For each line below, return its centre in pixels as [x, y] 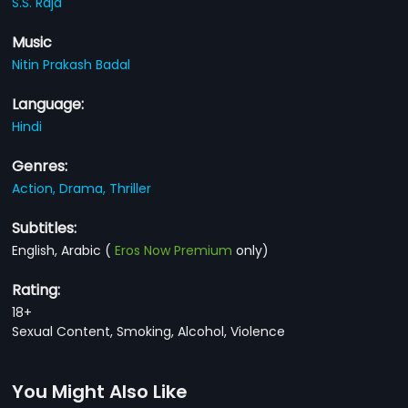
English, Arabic [59, 250]
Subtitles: [45, 228]
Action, [36, 188]
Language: [48, 104]
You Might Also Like [100, 391]
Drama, [85, 188]
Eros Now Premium [174, 250]
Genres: [40, 166]
